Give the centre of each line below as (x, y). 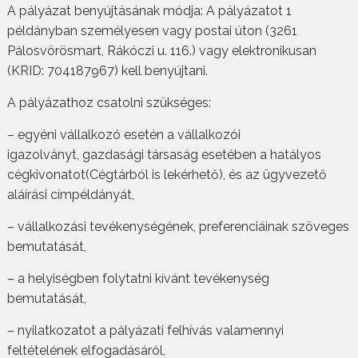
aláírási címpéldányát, (70, 194)
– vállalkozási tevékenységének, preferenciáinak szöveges (178, 226)
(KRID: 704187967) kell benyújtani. (109, 70)
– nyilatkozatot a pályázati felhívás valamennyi (145, 330)
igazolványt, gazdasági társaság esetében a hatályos (164, 154)
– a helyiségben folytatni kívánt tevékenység (138, 278)
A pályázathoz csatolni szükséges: (110, 102)
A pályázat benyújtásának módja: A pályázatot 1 (149, 10)
